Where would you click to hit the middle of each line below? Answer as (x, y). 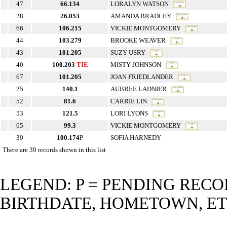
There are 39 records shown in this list (54, 150)
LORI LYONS (131, 113)
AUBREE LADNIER (141, 89)
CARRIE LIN (131, 101)
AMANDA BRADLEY (143, 16)
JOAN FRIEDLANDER (144, 77)
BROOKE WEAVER (140, 41)
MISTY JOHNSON (138, 65)
